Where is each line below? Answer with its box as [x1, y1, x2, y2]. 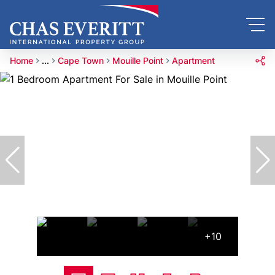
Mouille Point [112, 55, 163, 66]
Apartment [172, 55, 215, 66]
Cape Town [58, 55, 104, 66]
